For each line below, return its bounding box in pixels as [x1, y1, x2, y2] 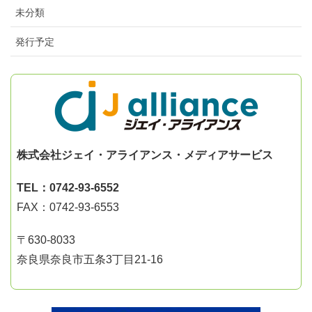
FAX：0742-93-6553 [17, 201, 119, 214]
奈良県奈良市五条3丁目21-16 [17, 253, 163, 266]
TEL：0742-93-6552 [17, 182, 119, 194]
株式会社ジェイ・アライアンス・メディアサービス [17, 149, 273, 162]
